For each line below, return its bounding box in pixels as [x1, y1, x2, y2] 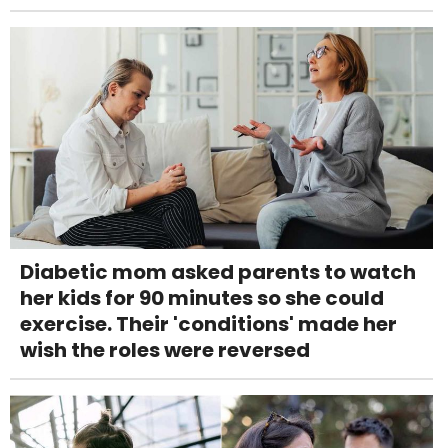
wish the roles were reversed [20, 336, 310, 365]
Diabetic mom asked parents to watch [20, 258, 416, 287]
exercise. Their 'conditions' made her [20, 310, 397, 339]
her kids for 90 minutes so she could [20, 284, 384, 313]
